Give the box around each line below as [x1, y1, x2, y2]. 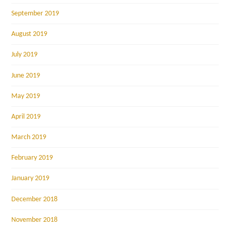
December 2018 [11, 195, 58, 203]
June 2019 [11, 71, 41, 80]
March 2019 [11, 133, 47, 142]
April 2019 [11, 112, 41, 121]
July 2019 [11, 51, 38, 59]
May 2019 [11, 92, 41, 100]
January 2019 [11, 175, 50, 183]
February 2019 [11, 154, 53, 162]
